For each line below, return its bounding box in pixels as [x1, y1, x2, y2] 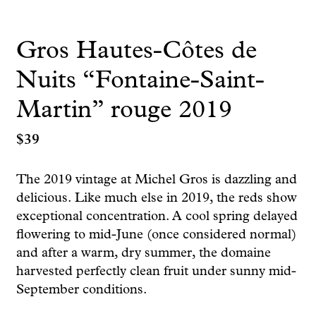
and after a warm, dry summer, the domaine [16, 246, 271, 260]
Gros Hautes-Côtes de [16, 39, 257, 64]
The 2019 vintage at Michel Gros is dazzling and [16, 173, 297, 187]
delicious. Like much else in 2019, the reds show [16, 191, 297, 205]
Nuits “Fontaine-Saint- [16, 68, 265, 94]
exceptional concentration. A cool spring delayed [16, 209, 298, 224]
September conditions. [16, 283, 147, 297]
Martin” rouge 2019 [16, 98, 232, 123]
